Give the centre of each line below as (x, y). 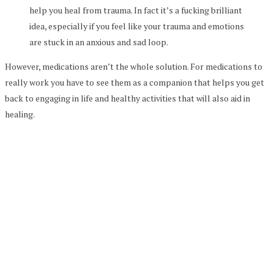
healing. (20, 114)
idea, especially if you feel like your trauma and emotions (137, 26)
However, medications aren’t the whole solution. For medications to (134, 66)
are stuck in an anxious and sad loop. (99, 42)
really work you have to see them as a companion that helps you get (135, 82)
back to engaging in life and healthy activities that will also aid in (128, 98)
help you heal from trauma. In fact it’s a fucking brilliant (136, 10)
